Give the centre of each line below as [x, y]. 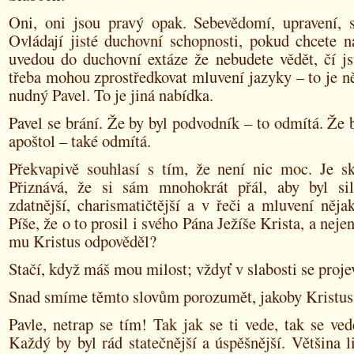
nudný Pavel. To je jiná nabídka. [111, 95]
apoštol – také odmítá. [80, 141]
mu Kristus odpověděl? [83, 241]
